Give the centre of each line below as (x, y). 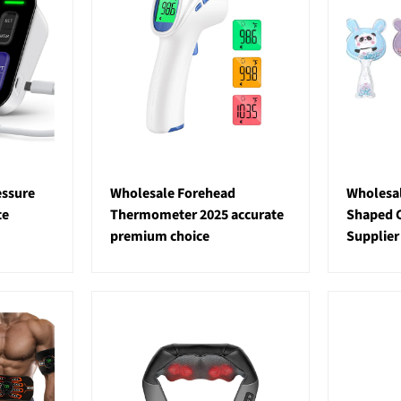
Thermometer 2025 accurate (196, 215)
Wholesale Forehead (172, 194)
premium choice (159, 237)
